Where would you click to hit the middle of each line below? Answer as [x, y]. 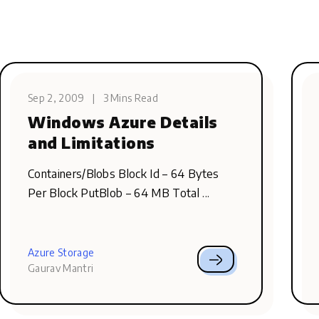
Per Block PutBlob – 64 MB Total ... [119, 193]
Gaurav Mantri [61, 268]
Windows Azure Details [123, 122]
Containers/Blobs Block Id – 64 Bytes [124, 174]
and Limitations [91, 143]
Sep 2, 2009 [56, 98]
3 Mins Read [131, 98]
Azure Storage [61, 252]
